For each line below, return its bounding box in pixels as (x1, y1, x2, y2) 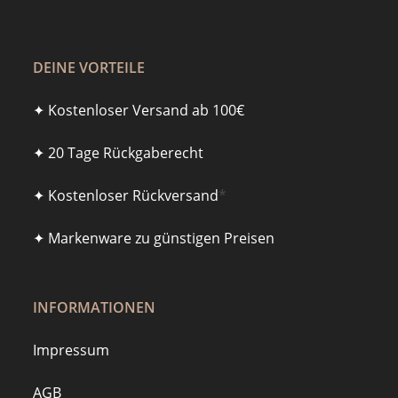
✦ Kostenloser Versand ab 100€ (33, 100, 245, 121)
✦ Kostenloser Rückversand (33, 186, 219, 206)
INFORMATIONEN (33, 298, 156, 318)
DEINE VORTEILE (33, 58, 146, 78)
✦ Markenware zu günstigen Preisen (33, 228, 275, 249)
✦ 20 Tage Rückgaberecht (33, 143, 204, 163)
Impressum (33, 340, 110, 361)
